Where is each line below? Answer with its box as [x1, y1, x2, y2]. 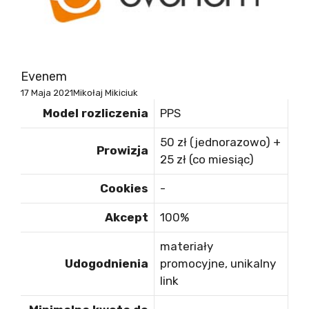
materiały [160, 239, 213, 254]
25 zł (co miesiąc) [160, 152, 254, 167]
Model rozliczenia [43, 106, 148, 121]
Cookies [100, 181, 148, 196]
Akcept [105, 210, 148, 225]
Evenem [21, 69, 67, 85]
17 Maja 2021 [21, 88, 73, 99]
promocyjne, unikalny [160, 257, 276, 271]
